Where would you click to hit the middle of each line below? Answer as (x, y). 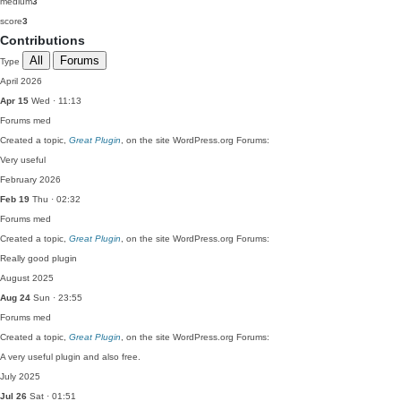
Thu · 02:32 (55, 199)
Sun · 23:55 (56, 298)
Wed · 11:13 (55, 101)
